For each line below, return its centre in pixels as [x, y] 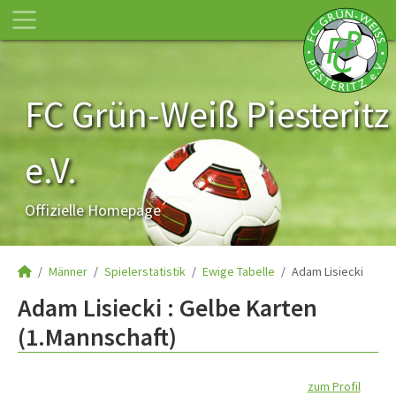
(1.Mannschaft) [97, 337]
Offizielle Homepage [93, 210]
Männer [68, 271]
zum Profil [334, 386]
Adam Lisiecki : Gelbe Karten [168, 308]
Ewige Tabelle [239, 271]
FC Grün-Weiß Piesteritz [207, 114]
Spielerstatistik [145, 271]
